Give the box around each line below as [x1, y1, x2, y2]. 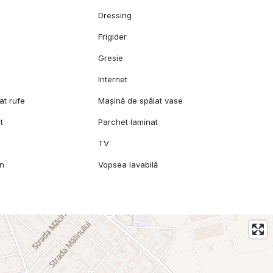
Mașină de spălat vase [98, 96, 183, 106]
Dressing [98, 10, 132, 21]
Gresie [98, 53, 124, 63]
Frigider [98, 32, 127, 42]
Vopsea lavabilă [98, 160, 158, 170]
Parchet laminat [98, 117, 158, 127]
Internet [98, 74, 128, 85]
